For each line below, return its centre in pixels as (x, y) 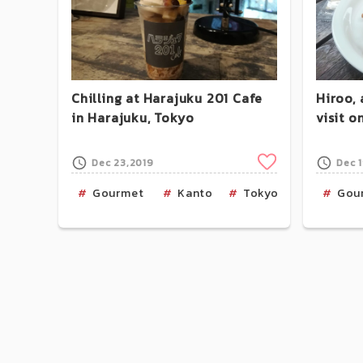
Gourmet (118, 193)
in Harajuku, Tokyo (133, 117)
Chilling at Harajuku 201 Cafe (167, 98)
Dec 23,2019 (123, 162)
